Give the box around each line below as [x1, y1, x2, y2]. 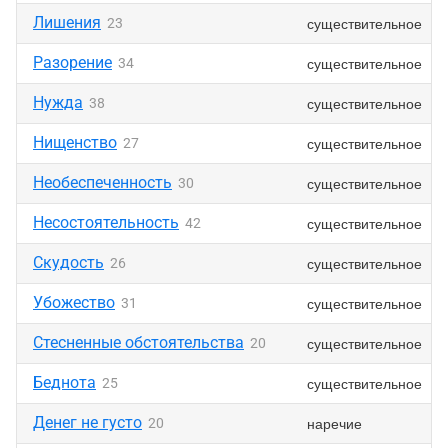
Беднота [33, 373, 96, 392]
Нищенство [33, 133, 117, 152]
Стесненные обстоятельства [33, 333, 244, 352]
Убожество [33, 293, 115, 312]
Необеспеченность [33, 173, 172, 192]
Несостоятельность [33, 213, 179, 232]
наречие [307, 413, 362, 433]
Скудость [33, 253, 104, 272]
